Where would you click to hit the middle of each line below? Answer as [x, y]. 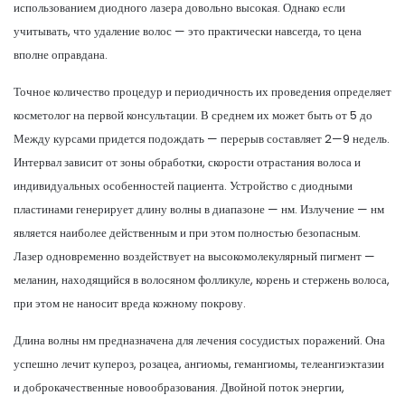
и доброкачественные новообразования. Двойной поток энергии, [179, 387]
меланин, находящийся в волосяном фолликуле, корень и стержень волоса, [202, 279]
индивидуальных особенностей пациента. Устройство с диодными [183, 185]
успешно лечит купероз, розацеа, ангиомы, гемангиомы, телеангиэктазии [199, 363]
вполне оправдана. [61, 54]
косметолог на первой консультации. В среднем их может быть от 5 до [193, 115]
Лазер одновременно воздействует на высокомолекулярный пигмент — [194, 256]
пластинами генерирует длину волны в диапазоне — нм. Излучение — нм [199, 209]
